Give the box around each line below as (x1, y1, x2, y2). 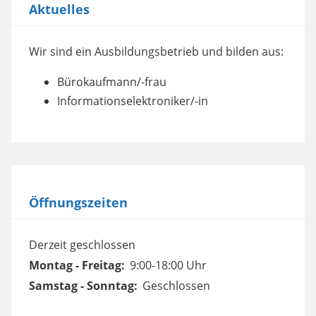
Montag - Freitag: (29, 257, 128, 273)
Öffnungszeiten (29, 194, 128, 211)
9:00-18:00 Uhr (130, 257, 207, 273)
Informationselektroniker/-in (57, 93, 208, 109)
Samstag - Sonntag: (29, 278, 140, 293)
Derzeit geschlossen (29, 237, 135, 253)
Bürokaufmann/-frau (57, 74, 166, 90)
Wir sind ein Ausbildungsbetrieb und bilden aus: (29, 44, 284, 59)
